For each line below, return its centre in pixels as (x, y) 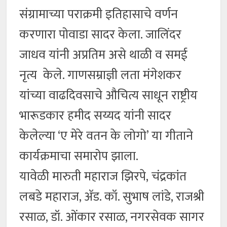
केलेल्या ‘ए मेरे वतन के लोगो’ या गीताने (106, 136)
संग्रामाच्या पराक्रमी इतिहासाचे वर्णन (99, 15)
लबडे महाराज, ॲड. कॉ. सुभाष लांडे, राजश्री (112, 197)
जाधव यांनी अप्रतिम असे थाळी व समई (104, 55)
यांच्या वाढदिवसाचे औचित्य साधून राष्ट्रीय (109, 96)
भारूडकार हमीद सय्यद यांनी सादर (96, 116)
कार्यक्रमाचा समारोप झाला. (79, 157)
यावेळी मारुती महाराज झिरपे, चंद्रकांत (103, 177)
